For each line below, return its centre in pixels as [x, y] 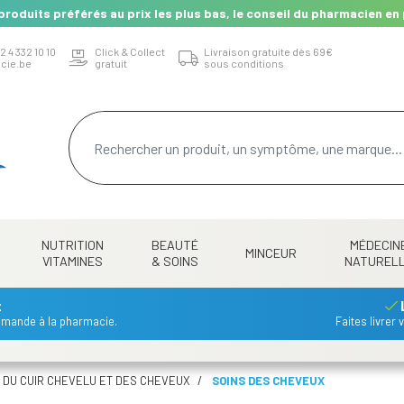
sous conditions [244, 63]
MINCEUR [271, 253]
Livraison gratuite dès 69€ [268, 51]
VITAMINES [72, 261]
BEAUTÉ [174, 245]
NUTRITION [72, 245]
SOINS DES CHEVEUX [268, 381]
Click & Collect [130, 51]
